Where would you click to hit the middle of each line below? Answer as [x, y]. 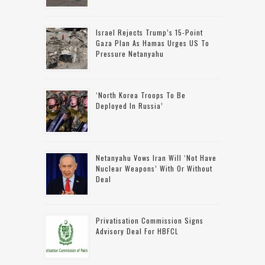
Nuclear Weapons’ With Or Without [154, 168]
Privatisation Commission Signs [150, 220]
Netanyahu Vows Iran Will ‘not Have [156, 157]
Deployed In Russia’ [130, 105]
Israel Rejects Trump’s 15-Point [149, 32]
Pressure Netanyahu [130, 53]
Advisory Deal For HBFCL [137, 231]
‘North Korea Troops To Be [141, 95]
